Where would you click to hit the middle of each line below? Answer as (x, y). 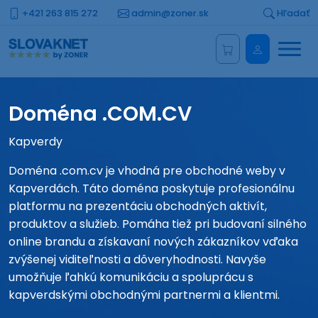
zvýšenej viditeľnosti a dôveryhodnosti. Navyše (137, 259)
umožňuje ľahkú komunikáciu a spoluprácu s (131, 277)
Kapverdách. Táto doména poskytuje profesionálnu (152, 188)
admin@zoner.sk (169, 13)
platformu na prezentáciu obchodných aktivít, (138, 206)
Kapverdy (35, 142)
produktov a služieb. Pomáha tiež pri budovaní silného (158, 224)
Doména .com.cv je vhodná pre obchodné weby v (147, 171)
